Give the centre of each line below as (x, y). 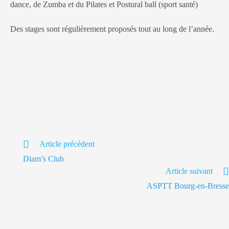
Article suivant (189, 171)
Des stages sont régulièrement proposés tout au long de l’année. (112, 29)
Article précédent (67, 144)
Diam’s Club (43, 158)
